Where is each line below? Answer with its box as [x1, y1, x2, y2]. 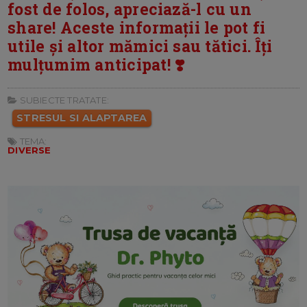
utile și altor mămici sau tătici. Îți [8, 35, 273, 56]
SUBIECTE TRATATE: [17, 94, 109, 106]
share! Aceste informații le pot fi [8, 16, 266, 38]
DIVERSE [8, 144, 51, 156]
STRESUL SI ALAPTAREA [16, 111, 147, 124]
